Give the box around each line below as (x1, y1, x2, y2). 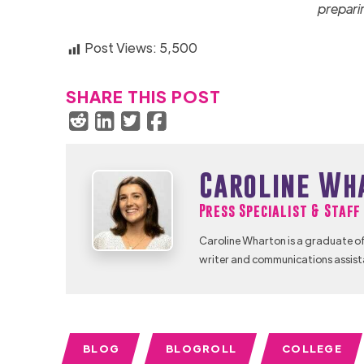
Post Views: (84, 38, 157, 56)
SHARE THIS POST (65, 85, 221, 106)
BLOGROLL (165, 341, 236, 356)
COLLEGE (282, 341, 343, 356)
